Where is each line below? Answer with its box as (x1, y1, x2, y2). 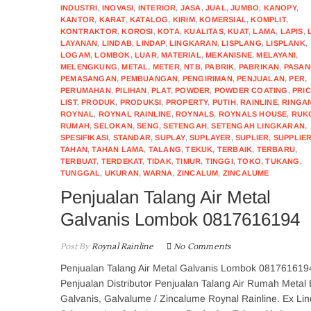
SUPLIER (235, 133, 269, 142)
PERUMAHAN (60, 85, 111, 94)
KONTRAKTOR (60, 26, 117, 35)
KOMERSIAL (199, 15, 247, 24)
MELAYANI (256, 50, 296, 59)
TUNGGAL (60, 168, 101, 177)
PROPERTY (165, 97, 208, 106)
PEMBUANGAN (121, 74, 178, 83)
